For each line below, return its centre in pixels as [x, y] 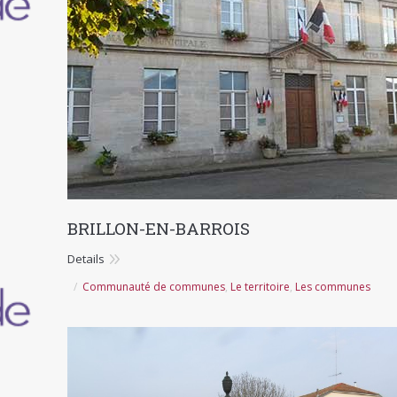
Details [86, 259]
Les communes [333, 287]
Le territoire [260, 287]
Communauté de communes [154, 287]
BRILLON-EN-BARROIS [159, 228]
